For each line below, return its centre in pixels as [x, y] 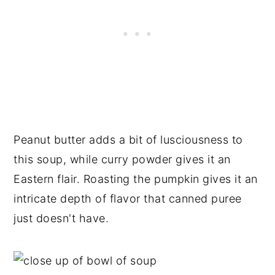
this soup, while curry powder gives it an [122, 159]
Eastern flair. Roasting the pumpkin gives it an [136, 179]
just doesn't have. [61, 218]
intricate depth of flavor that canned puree [128, 198]
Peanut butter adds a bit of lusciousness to [128, 139]
